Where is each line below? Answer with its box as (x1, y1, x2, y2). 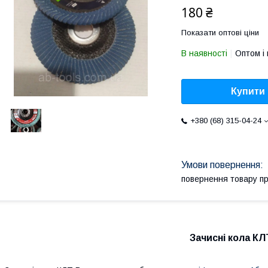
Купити (231, 86, 265, 97)
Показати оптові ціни (181, 28, 259, 37)
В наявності (181, 48, 227, 58)
